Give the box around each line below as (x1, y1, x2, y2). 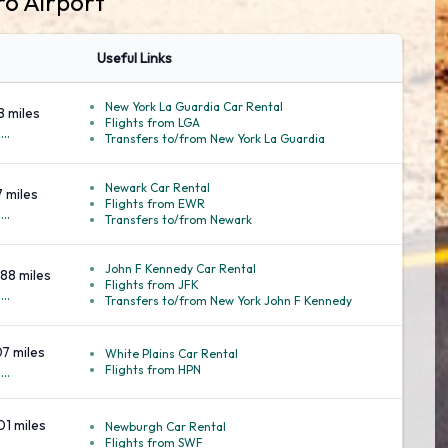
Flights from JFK (105, 277, 199, 292)
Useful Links (97, 49, 172, 67)
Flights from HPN (105, 362, 201, 377)
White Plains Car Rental (105, 346, 238, 361)
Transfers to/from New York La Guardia (105, 131, 325, 146)
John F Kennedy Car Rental (105, 261, 256, 276)
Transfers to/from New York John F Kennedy (105, 293, 352, 308)
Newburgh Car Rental (105, 419, 226, 434)
